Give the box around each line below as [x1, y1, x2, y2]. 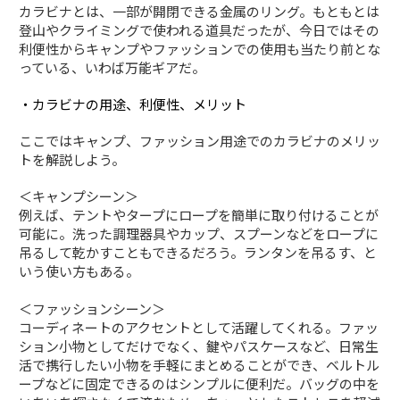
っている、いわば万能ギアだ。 [19, 57, 206, 77]
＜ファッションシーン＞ [19, 298, 166, 318]
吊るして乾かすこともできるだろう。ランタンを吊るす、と [19, 242, 378, 262]
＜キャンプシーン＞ [19, 186, 139, 205]
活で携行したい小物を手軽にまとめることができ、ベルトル [19, 354, 380, 374]
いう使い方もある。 [19, 261, 140, 280]
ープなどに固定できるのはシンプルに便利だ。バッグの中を [19, 373, 380, 393]
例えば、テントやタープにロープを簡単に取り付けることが [19, 204, 379, 224]
